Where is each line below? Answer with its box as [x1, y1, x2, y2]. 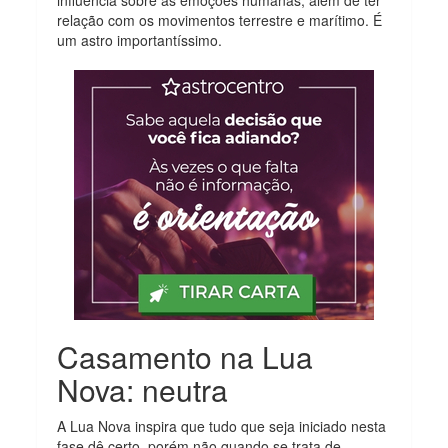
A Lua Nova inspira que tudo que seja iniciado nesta [57, 415, 387, 436]
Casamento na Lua [57, 334, 314, 378]
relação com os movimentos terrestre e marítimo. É [57, 9, 383, 30]
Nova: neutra [57, 367, 229, 411]
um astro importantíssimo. [57, 29, 223, 50]
